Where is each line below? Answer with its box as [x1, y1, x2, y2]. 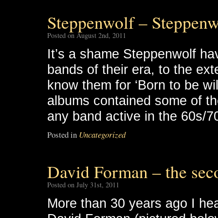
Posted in [47, 129, 77, 140]
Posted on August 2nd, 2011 [47, 31, 126, 40]
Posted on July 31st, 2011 [47, 180, 119, 189]
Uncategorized [79, 129, 126, 140]
